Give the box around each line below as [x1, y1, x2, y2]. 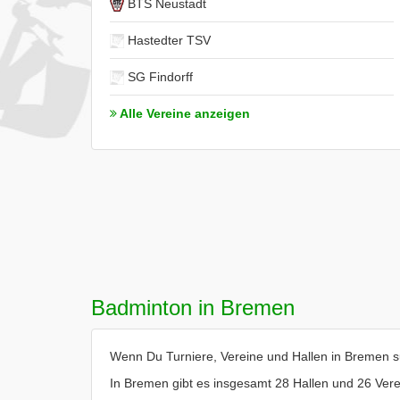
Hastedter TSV [124, 33, 211, 47]
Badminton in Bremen [91, 296, 295, 320]
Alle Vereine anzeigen [117, 106, 250, 121]
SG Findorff [124, 70, 193, 84]
